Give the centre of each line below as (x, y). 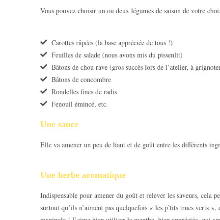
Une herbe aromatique (83, 175)
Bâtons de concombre (81, 79)
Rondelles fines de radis (84, 91)
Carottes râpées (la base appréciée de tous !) (112, 42)
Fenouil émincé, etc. (80, 104)
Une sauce (59, 124)
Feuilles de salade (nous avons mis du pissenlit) (117, 55)
